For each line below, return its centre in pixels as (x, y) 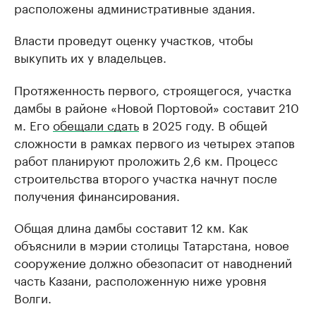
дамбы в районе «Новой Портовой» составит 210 (157, 107)
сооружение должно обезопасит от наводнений (153, 262)
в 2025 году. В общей (203, 124)
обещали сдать (96, 124)
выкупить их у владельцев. (90, 57)
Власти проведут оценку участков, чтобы (134, 39)
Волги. (33, 297)
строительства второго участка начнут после (146, 177)
